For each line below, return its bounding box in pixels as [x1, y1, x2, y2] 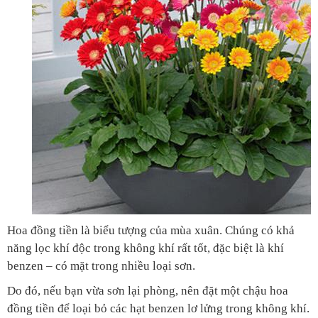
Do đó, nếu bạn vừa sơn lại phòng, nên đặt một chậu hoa [7, 284, 288, 298]
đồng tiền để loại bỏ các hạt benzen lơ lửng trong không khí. [7, 302, 309, 316]
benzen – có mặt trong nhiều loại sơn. [7, 259, 195, 273]
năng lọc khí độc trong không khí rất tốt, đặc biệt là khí [7, 241, 284, 256]
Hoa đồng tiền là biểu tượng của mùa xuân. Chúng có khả [7, 224, 295, 238]
